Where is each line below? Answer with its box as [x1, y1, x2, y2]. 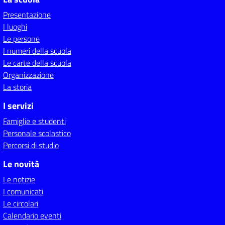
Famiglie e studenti [3, 115, 66, 127]
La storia [3, 81, 32, 93]
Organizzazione [3, 69, 54, 81]
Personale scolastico [3, 127, 71, 139]
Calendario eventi [3, 209, 61, 221]
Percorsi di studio [3, 139, 59, 151]
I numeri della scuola [3, 45, 71, 57]
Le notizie [3, 173, 35, 185]
